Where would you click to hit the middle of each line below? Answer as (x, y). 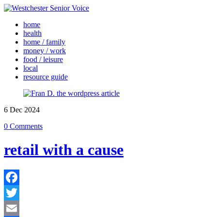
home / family (44, 42)
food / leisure (43, 59)
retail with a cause (64, 150)
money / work (45, 51)
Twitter (15, 208)
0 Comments (23, 126)
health (32, 33)
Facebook (19, 192)
